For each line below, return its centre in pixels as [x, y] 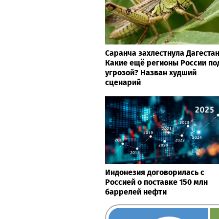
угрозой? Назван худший [151, 73]
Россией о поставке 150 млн [156, 182]
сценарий [123, 83]
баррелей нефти [136, 192]
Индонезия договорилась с [155, 172]
